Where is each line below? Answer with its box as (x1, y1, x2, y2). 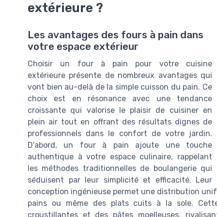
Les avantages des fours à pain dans (28, 29, 203, 41)
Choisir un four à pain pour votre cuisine (28, 59, 212, 69)
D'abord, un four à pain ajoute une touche (28, 140, 212, 150)
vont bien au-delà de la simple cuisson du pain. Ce (28, 82, 212, 92)
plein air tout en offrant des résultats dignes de (28, 117, 212, 127)
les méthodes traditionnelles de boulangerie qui (28, 164, 212, 173)
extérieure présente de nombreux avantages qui (28, 71, 212, 80)
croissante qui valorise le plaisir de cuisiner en (28, 106, 212, 115)
